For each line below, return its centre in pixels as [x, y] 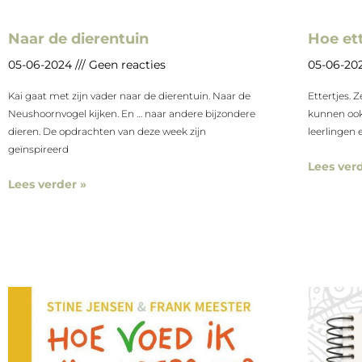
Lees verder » [47, 185]
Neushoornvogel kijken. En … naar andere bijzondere [132, 114]
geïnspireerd [38, 149]
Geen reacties [126, 65]
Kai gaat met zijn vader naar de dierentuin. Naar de [129, 96]
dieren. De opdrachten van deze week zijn [107, 132]
